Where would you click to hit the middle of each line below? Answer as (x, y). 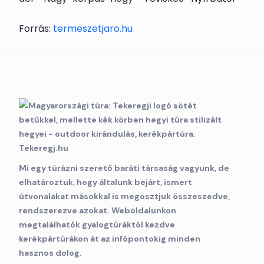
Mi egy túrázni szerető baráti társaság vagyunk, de (124, 168)
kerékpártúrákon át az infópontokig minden (110, 238)
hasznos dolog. (50, 253)
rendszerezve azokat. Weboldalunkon (98, 210)
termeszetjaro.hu (93, 28)
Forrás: (36, 28)
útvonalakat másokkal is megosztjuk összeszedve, (124, 196)
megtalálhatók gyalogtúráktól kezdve (97, 224)
